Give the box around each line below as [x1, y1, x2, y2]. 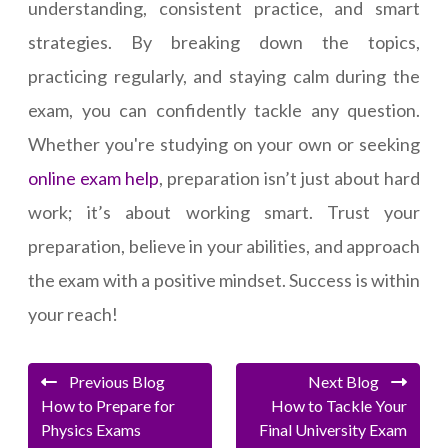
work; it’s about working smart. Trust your [28, 201, 420, 224]
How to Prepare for [41, 396, 175, 416]
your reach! [28, 303, 118, 326]
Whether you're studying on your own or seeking [28, 133, 420, 156]
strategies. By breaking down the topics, [28, 31, 420, 54]
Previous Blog [57, 372, 165, 392]
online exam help [28, 167, 159, 190]
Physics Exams [41, 420, 141, 440]
